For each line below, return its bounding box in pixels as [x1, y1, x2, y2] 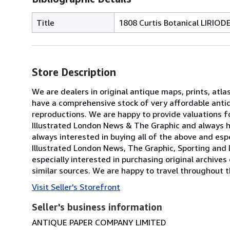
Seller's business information [32, 201, 162, 213]
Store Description [32, 66, 116, 78]
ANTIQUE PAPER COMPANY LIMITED [32, 217, 166, 227]
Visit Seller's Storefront [32, 181, 120, 192]
